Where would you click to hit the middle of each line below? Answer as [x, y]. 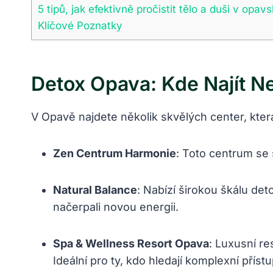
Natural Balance [95, 190]
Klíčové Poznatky [80, 26]
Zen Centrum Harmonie [115, 154]
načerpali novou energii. [116, 207]
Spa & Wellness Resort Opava [131, 244]
